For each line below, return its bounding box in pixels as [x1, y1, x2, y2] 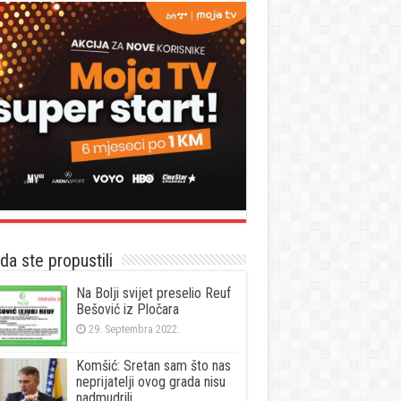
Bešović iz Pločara [75, 300, 179, 318]
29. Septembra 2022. [88, 321, 180, 336]
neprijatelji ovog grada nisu [75, 372, 226, 390]
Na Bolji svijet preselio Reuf [75, 284, 231, 302]
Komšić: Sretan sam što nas [75, 356, 231, 374]
